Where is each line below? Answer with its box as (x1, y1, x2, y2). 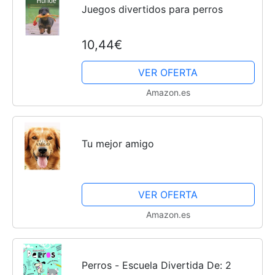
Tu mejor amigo (81, 137, 154, 150)
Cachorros (137, 27, 178, 38)
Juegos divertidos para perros (81, 3, 223, 16)
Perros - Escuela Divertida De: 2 (81, 259, 231, 272)
